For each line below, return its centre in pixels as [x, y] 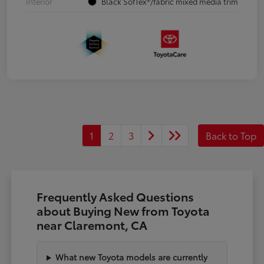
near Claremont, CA [92, 225]
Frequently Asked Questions [115, 197]
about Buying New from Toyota [123, 211]
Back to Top [231, 136]
